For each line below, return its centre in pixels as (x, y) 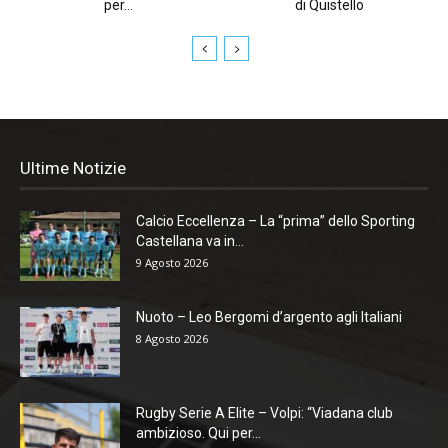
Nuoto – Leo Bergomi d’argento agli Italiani (269, 316)
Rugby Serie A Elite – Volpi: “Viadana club (264, 412)
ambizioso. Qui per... (198, 432)
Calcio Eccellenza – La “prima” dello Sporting (275, 220)
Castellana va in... (190, 240)
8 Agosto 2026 (172, 338)
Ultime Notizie (73, 167)
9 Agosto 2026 (172, 262)
